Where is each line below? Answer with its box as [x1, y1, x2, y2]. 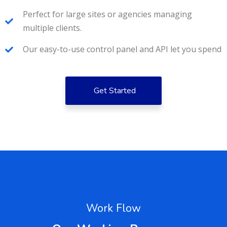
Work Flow [86, 201, 141, 216]
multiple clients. [23, 22, 82, 34]
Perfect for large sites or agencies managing [23, 9, 192, 20]
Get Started [94, 85, 136, 97]
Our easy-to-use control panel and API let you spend [23, 44, 221, 55]
